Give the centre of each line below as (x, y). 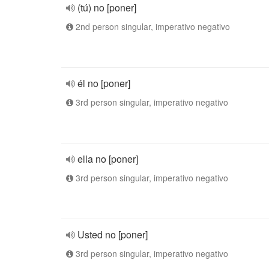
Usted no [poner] (113, 234)
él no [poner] (104, 83)
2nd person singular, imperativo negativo (152, 26)
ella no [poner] (108, 159)
